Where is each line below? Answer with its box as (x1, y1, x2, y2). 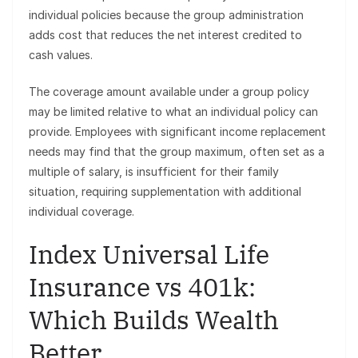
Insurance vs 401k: (29, 270, 256, 304)
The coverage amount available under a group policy (29, 85, 309, 99)
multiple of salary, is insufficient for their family (29, 165, 279, 179)
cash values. (29, 48, 93, 62)
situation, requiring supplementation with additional (29, 185, 301, 199)
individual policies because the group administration (29, 8, 304, 22)
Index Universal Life (29, 237, 269, 272)
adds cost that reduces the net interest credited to (29, 28, 302, 42)
